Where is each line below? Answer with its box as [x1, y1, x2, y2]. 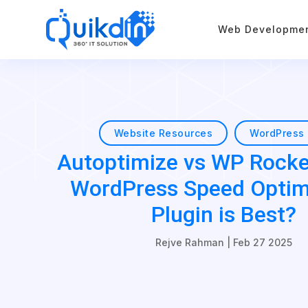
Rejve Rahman [155, 236, 225, 248]
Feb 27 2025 [233, 236, 293, 248]
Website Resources [113, 126, 213, 139]
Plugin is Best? [151, 201, 297, 228]
